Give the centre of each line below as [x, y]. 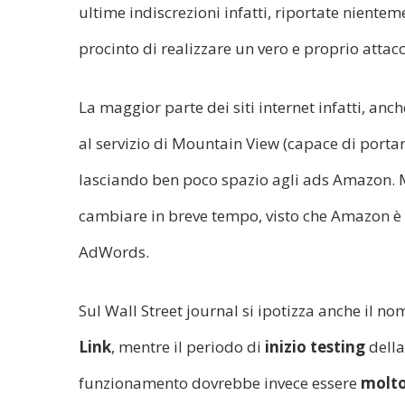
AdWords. [114, 251]
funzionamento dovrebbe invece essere [220, 382]
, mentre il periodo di [186, 346]
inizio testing [315, 346]
